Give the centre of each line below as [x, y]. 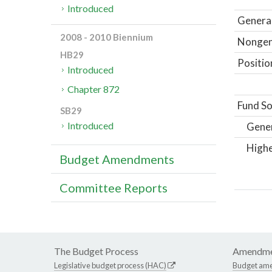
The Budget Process [96, 251]
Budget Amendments [117, 159]
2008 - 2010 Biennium [107, 37]
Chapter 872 [94, 89]
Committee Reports [114, 188]
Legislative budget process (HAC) [110, 266]
